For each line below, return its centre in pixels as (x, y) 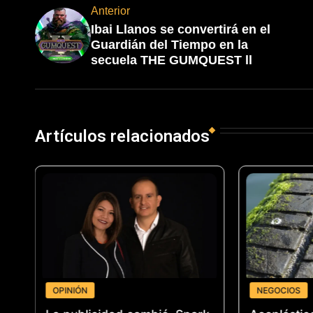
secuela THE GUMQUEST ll (171, 60)
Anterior (110, 11)
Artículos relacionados (122, 137)
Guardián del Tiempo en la (169, 45)
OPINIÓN (70, 290)
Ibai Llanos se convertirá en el (180, 30)
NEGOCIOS (279, 290)
